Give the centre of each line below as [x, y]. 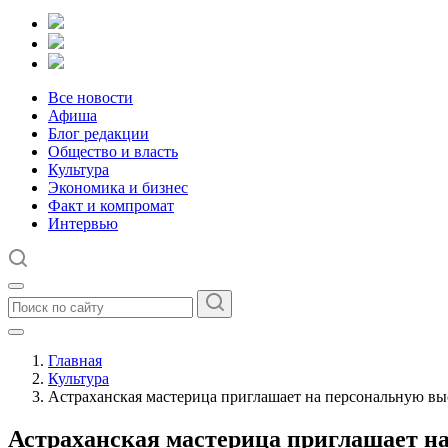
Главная [75, 360]
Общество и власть [113, 151]
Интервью [83, 223]
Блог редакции [98, 133]
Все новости [90, 97]
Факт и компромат [111, 205]
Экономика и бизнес [118, 187]
